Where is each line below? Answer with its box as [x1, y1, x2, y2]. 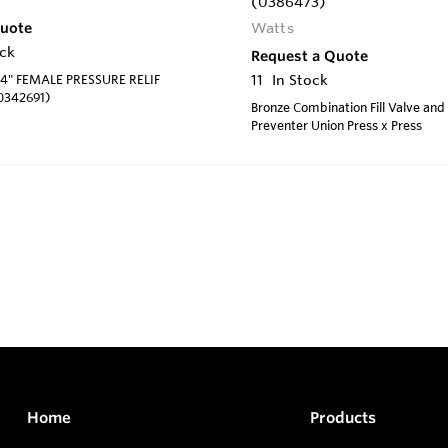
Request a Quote [251, 46, 368, 65]
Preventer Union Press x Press [251, 116, 422, 133]
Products [309, 408, 376, 428]
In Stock [272, 70, 328, 89]
